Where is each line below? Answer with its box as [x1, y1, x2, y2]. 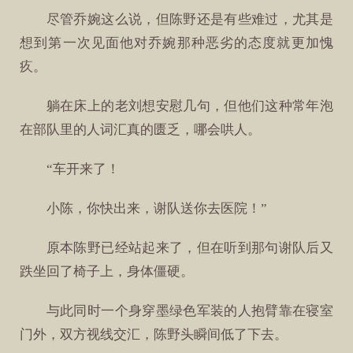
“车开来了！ [46, 161, 120, 176]
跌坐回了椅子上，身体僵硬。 [20, 264, 195, 280]
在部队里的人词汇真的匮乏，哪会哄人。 [20, 121, 262, 137]
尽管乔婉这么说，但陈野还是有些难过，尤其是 [46, 11, 333, 27]
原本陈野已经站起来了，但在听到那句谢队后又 [46, 240, 333, 256]
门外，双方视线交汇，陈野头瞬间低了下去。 [20, 327, 288, 343]
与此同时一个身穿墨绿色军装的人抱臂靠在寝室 [46, 303, 333, 319]
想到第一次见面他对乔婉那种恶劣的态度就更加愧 [20, 35, 333, 50]
